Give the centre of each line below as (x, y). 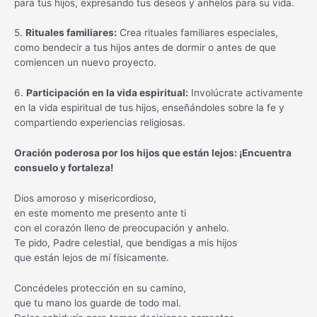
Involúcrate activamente (246, 93)
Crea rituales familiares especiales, (197, 33)
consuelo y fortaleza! (64, 168)
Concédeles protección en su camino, (100, 288)
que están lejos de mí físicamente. (92, 258)
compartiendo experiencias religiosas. (100, 123)
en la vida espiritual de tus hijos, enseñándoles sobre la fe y (149, 108)
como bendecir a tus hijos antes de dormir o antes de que (145, 48)
